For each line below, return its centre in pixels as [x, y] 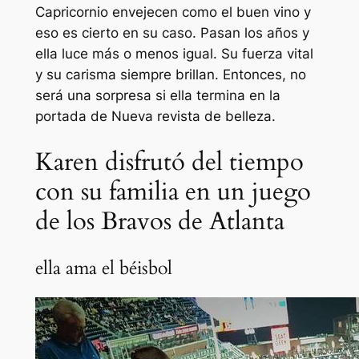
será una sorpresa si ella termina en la [157, 96]
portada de [73, 117]
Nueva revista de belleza [191, 117]
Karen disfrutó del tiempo [169, 162]
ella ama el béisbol [103, 268]
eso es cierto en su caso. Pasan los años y [172, 33]
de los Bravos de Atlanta [159, 222]
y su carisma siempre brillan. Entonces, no [170, 75]
